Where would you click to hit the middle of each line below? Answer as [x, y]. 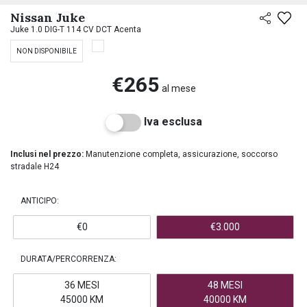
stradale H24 [35, 167]
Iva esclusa [173, 122]
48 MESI [225, 285]
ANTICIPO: [40, 201]
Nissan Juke [48, 17]
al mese [179, 88]
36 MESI [82, 285]
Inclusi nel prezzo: [47, 154]
